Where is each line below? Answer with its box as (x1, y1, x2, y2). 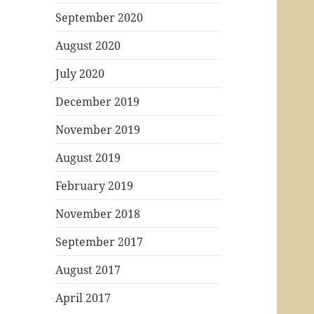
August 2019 (55, 149, 121, 165)
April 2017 (55, 289, 111, 306)
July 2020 (55, 65, 105, 81)
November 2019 (55, 121, 141, 137)
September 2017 (55, 233, 144, 250)
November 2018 (55, 205, 141, 221)
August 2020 (55, 37, 121, 53)
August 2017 (55, 261, 121, 278)
